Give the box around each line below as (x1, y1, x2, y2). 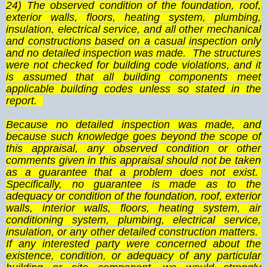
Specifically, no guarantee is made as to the (6, 178, 261, 191)
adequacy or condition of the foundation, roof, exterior (6, 190, 261, 203)
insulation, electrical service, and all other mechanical (6, 23, 261, 36)
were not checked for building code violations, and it (6, 59, 261, 72)
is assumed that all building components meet (6, 71, 261, 83)
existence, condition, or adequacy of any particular (6, 250, 261, 262)
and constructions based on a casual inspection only (6, 35, 261, 48)
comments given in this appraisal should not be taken (6, 154, 261, 167)
